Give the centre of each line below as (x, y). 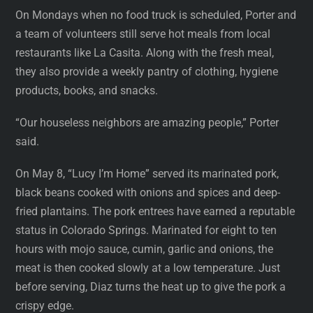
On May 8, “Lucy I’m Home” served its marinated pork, (147, 174)
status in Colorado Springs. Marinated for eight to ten (146, 231)
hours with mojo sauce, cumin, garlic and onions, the (145, 249)
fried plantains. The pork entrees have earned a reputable (155, 212)
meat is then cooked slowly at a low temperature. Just (148, 268)
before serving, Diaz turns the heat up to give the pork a (151, 287)
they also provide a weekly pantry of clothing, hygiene (147, 71)
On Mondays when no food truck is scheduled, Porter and (156, 15)
